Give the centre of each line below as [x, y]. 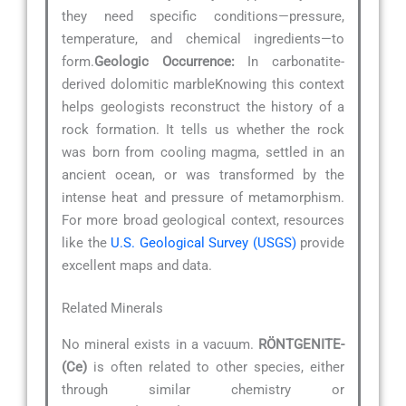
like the [86, 242]
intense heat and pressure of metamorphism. [203, 197]
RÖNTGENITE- [301, 344]
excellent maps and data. [137, 265]
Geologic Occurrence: [164, 61]
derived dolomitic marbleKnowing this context [203, 84]
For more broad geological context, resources [203, 220]
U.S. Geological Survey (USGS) [203, 242]
